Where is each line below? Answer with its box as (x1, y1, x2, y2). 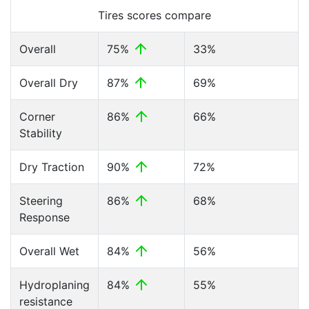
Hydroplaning (19, 278, 90, 292)
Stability (19, 126, 62, 140)
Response (19, 210, 70, 224)
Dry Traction (19, 160, 84, 174)
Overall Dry (19, 76, 78, 90)
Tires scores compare (98, 8, 211, 22)
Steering (19, 194, 63, 208)
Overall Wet (19, 244, 79, 258)
